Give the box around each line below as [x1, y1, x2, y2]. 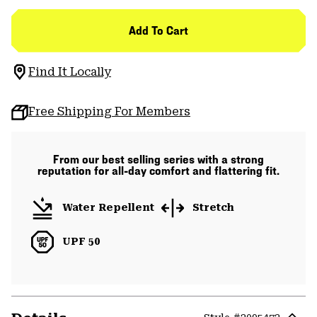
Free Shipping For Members [28, 104, 190, 118]
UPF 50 [62, 236, 100, 248]
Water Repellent [62, 202, 154, 214]
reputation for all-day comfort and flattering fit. [38, 163, 279, 178]
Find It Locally [28, 64, 111, 79]
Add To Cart [129, 23, 188, 38]
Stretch [192, 202, 234, 214]
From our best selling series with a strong [53, 152, 264, 166]
